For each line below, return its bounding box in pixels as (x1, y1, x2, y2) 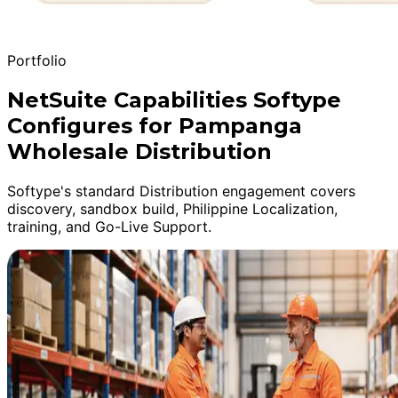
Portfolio (7, 51, 67, 69)
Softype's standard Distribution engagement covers (7, 181, 355, 200)
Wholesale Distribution (7, 138, 272, 164)
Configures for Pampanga (7, 112, 302, 139)
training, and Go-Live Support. (7, 217, 211, 235)
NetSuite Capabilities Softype (7, 86, 341, 113)
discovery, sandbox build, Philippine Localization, (7, 199, 338, 218)
